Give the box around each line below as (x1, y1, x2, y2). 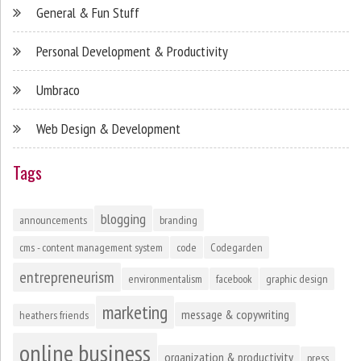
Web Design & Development (36, 118, 180, 138)
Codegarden (210, 239, 263, 255)
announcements (19, 212, 87, 227)
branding (160, 212, 197, 227)
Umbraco (36, 80, 80, 99)
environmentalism (128, 271, 202, 286)
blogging (101, 209, 146, 228)
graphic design (266, 271, 328, 286)
